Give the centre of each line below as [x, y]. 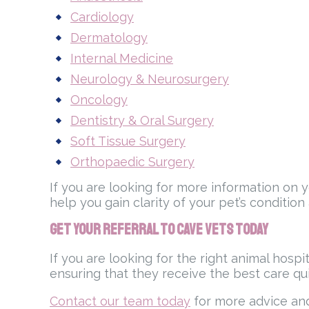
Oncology [99, 100]
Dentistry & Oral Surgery [142, 121]
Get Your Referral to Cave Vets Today [159, 230]
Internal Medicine [122, 59]
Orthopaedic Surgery [132, 162]
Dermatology [109, 38]
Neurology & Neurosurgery [150, 79]
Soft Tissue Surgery [128, 141]
